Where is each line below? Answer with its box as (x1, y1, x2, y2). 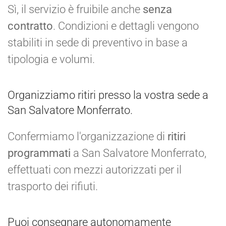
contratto (8, 19, 53, 32)
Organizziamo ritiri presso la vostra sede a (8, 88, 208, 101)
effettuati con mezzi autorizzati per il (8, 163, 182, 176)
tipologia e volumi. (8, 52, 95, 66)
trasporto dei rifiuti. (8, 180, 98, 193)
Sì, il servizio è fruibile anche (8, 3, 143, 16)
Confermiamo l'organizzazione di (8, 130, 167, 143)
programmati (8, 146, 71, 159)
